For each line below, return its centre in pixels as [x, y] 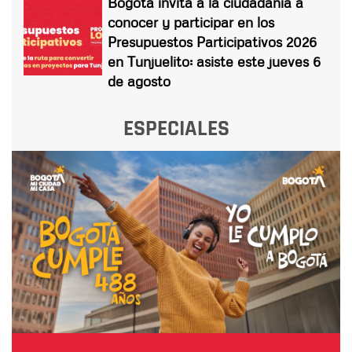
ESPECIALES [176, 128]
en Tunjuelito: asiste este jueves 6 [214, 61]
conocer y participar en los [191, 22]
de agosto [139, 81]
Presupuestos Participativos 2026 [212, 41]
